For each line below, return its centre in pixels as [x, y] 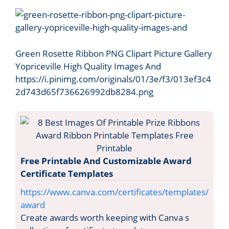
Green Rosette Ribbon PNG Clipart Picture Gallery [114, 53]
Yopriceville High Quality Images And [88, 66]
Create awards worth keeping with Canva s [105, 218]
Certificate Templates [67, 174]
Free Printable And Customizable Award [106, 161]
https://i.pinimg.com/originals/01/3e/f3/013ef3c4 [113, 79]
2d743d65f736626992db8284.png [84, 91]
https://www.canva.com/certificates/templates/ [114, 192]
